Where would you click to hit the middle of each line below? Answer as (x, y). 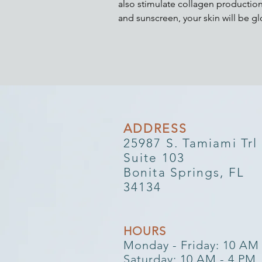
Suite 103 (154, 158)
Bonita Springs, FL (184, 172)
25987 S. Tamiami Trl (190, 143)
